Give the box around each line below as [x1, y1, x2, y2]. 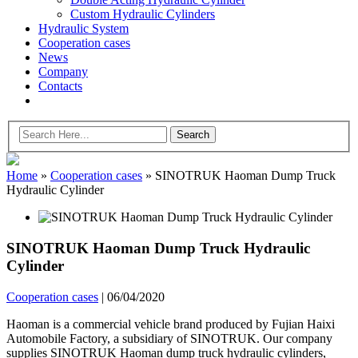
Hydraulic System [38, 21, 129, 35]
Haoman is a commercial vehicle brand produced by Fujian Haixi [6, 316, 335, 331]
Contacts [38, 78, 82, 93]
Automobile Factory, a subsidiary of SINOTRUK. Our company [6, 331, 332, 345]
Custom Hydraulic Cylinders [70, 6, 215, 21]
